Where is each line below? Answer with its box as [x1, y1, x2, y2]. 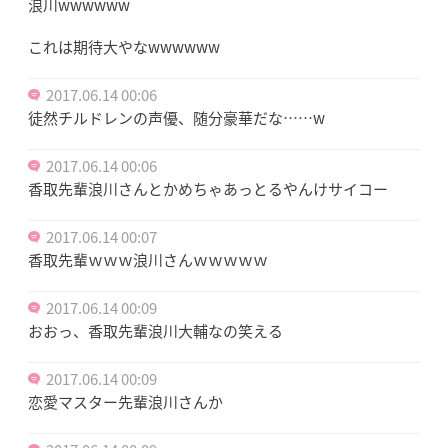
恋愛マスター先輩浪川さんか [28, 390, 223, 413]
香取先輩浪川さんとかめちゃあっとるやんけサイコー [28, 177, 388, 200]
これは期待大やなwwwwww [28, 35, 220, 58]
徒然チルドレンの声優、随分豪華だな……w [28, 106, 325, 129]
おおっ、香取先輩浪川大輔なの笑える [28, 319, 283, 342]
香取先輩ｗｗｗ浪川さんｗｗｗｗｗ [28, 248, 268, 271]
